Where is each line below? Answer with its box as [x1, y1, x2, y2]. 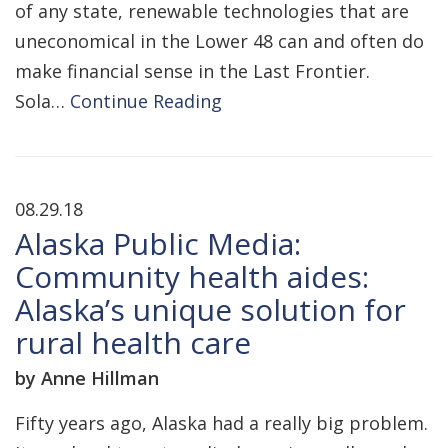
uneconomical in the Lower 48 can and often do [15, 29, 424, 53]
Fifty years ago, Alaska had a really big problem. [15, 411, 428, 435]
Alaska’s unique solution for [15, 289, 406, 330]
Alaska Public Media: [15, 223, 301, 264]
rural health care [15, 322, 251, 363]
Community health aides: [15, 256, 369, 297]
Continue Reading [70, 89, 222, 113]
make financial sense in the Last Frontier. [15, 59, 370, 83]
